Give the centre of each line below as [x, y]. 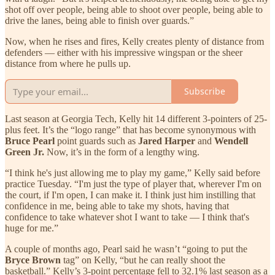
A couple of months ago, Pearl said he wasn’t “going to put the [126, 249]
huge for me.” [32, 228]
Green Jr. [26, 152]
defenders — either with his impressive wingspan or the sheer [124, 52]
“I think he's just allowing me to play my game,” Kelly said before [133, 172]
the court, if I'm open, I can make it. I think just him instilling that [130, 195]
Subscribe [205, 91]
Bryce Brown [34, 260]
